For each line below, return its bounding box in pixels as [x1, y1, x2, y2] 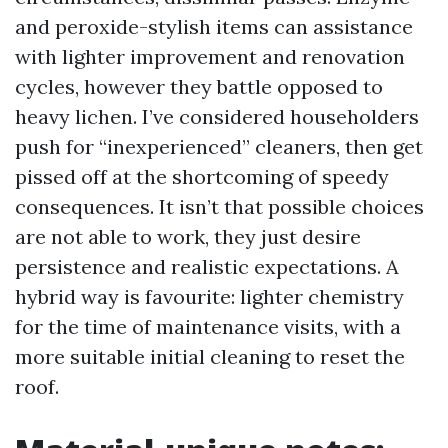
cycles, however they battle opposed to [15, 74, 383, 99]
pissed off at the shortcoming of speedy [15, 164, 389, 189]
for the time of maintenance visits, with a [15, 314, 401, 339]
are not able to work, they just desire [15, 224, 361, 249]
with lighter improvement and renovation [15, 44, 405, 69]
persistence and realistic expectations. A [15, 254, 399, 279]
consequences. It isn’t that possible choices [15, 194, 424, 219]
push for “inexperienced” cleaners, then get [15, 134, 423, 159]
